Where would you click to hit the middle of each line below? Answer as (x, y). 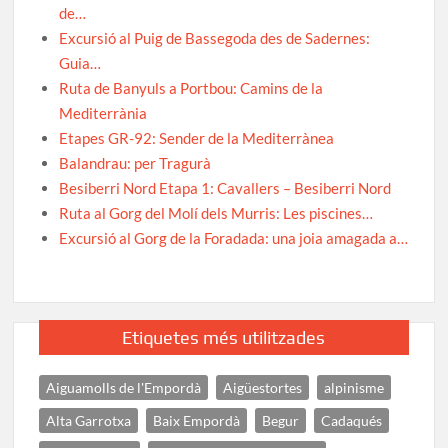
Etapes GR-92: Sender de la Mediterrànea (197, 138)
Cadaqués (352, 421)
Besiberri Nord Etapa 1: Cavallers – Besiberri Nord (225, 188)
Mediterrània (103, 113)
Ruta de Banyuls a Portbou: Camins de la (191, 88)
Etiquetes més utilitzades (224, 338)
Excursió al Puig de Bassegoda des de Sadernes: (215, 38)
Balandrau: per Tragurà (135, 163)
